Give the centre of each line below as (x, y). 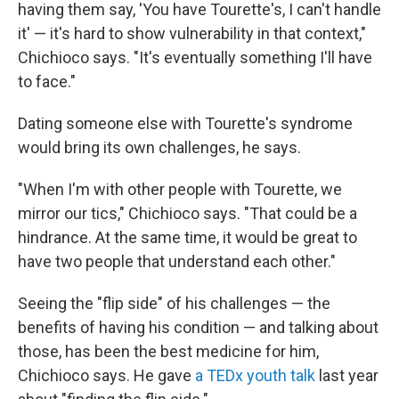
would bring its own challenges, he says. (159, 147)
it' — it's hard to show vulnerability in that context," (192, 33)
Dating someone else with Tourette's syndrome (185, 123)
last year (347, 375)
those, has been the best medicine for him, (168, 351)
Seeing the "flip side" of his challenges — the (174, 303)
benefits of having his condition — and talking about (198, 327)
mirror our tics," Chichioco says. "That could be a (187, 213)
